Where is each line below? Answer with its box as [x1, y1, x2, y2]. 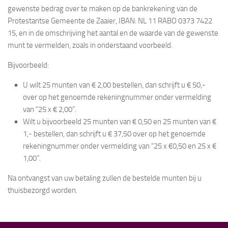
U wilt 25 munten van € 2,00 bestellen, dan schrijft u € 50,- [23, 80, 206, 90]
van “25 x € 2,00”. [23, 104, 76, 114]
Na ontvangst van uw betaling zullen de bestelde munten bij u [8, 173, 202, 183]
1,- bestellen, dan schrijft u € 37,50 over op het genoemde [23, 129, 206, 138]
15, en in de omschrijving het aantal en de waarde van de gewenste [8, 28, 218, 38]
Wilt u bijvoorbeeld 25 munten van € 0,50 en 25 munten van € [23, 117, 216, 126]
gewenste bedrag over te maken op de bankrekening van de [8, 4, 197, 13]
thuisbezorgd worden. [8, 185, 77, 195]
